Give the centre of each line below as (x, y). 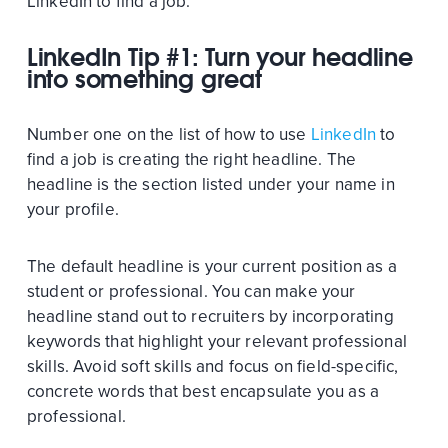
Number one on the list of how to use (168, 135)
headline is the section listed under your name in (210, 185)
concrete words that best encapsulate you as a (203, 392)
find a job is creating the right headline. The (191, 160)
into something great (144, 79)
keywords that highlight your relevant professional (216, 342)
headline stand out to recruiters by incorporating (210, 317)
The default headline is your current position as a (211, 267)
